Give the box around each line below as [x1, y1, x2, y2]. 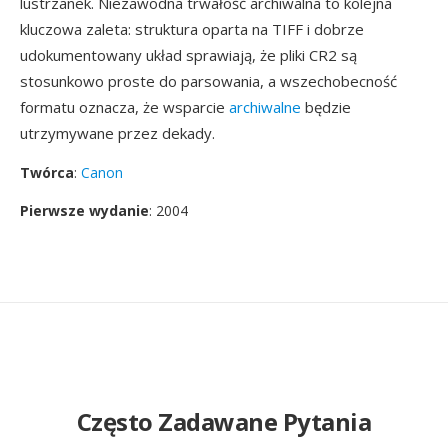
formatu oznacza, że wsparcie [20, 97, 229, 117]
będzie [301, 97, 351, 117]
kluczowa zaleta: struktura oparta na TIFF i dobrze [20, 19, 364, 39]
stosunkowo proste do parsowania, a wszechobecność [20, 71, 397, 91]
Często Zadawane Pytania [76, 405, 372, 438]
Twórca [20, 163, 74, 182]
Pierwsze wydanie [20, 201, 149, 220]
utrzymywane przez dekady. [20, 123, 215, 143]
